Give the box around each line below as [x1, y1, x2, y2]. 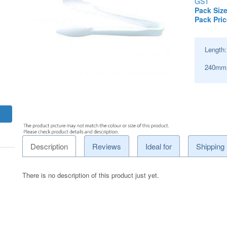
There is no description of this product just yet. [22, 170, 160, 180]
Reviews [92, 140, 122, 152]
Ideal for [145, 140, 172, 152]
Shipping [196, 140, 224, 152]
